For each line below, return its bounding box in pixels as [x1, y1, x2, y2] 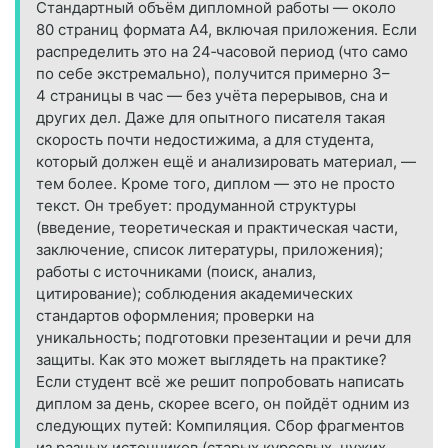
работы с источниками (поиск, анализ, [36, 262, 316, 282]
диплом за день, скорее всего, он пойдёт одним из [36, 394, 409, 414]
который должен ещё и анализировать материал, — [36, 152, 416, 172]
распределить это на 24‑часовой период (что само [36, 42, 408, 62]
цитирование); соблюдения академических [36, 284, 353, 304]
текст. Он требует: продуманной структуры [36, 196, 356, 216]
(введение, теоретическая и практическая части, [36, 218, 398, 238]
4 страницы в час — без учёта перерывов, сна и [36, 86, 388, 106]
